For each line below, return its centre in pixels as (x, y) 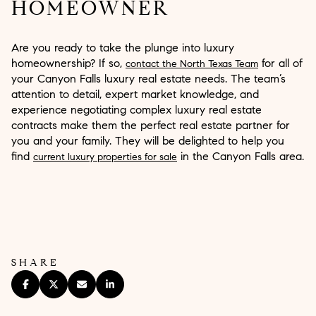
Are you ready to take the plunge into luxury (123, 47)
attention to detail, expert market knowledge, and (135, 94)
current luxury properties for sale (105, 157)
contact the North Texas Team (192, 63)
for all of (280, 63)
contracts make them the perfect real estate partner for (151, 125)
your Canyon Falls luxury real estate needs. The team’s (148, 78)
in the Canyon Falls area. (241, 156)
